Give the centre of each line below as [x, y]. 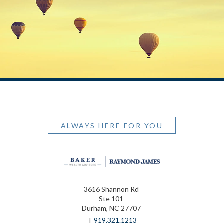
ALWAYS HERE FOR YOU [112, 125]
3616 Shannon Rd [111, 189]
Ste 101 [111, 199]
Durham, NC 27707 [111, 208]
